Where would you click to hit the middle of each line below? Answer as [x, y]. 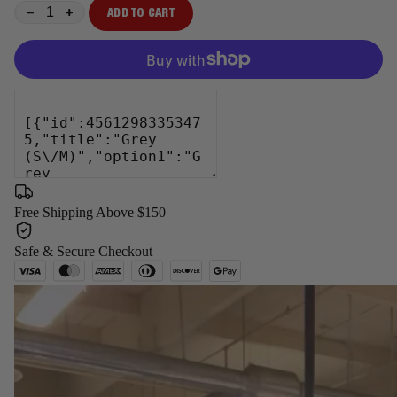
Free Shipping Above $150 [90, 213]
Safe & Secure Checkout [83, 252]
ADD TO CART [141, 14]
